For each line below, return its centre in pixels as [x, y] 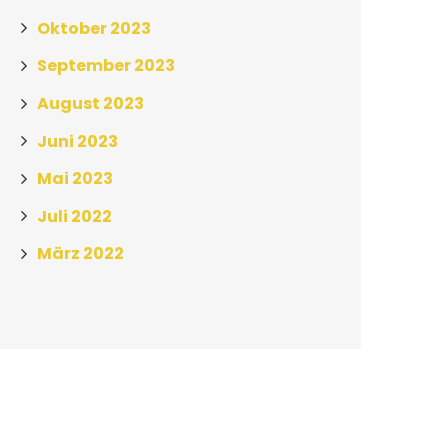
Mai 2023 [75, 178]
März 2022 [80, 254]
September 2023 [106, 66]
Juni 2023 [77, 141]
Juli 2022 [74, 216]
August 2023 [90, 103]
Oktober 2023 [94, 28]
